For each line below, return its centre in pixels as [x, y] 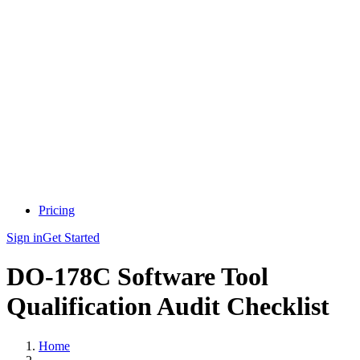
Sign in [25, 237]
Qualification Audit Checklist [168, 307]
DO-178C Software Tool [137, 277]
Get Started [71, 237]
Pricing [57, 210]
